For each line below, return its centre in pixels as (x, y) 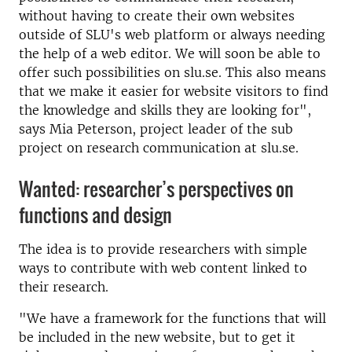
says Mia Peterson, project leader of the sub (156, 129)
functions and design (95, 214)
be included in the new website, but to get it (157, 337)
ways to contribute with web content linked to (163, 268)
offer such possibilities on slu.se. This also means (172, 72)
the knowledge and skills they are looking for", (165, 110)
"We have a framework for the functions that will (172, 318)
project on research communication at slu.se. (161, 148)
